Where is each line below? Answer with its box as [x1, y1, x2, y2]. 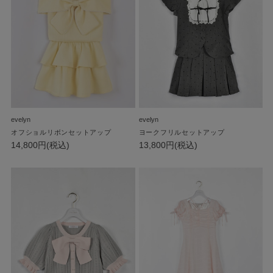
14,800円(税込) [11, 140, 69, 150]
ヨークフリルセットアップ [138, 128, 225, 136]
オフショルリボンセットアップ [11, 128, 112, 136]
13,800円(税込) [138, 140, 197, 150]
